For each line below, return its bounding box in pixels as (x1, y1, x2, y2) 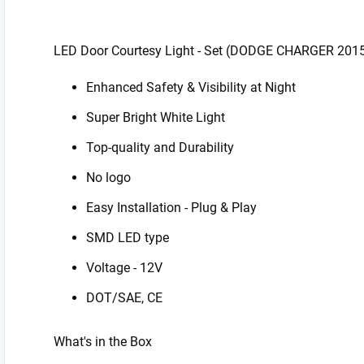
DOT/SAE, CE (86, 290, 162, 305)
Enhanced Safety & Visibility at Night (86, 80, 296, 95)
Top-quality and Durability (86, 140, 234, 155)
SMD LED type (86, 230, 169, 245)
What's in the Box (54, 334, 152, 349)
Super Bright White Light (86, 110, 225, 125)
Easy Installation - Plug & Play (86, 200, 257, 215)
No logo (86, 170, 131, 185)
